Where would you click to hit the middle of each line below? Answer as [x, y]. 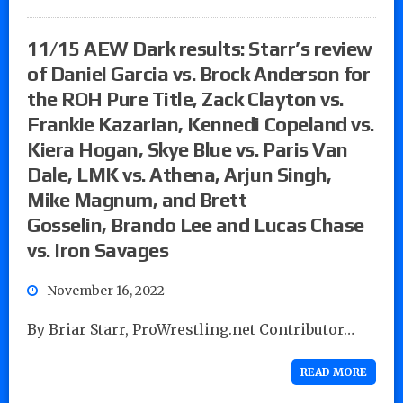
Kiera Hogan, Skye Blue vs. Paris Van [188, 149]
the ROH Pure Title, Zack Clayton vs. [185, 99]
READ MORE [334, 372]
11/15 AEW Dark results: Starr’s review [200, 48]
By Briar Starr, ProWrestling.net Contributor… [191, 329]
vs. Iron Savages [98, 250]
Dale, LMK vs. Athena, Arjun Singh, [179, 174]
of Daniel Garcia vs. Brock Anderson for [199, 73]
